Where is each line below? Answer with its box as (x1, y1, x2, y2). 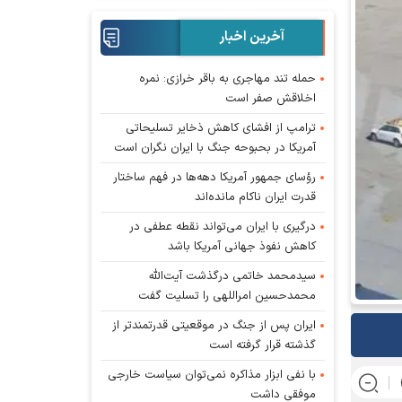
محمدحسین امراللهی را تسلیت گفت (138, 286, 317, 305)
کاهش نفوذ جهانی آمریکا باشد (168, 237, 317, 256)
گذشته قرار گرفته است (209, 336, 317, 354)
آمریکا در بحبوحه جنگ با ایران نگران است (114, 138, 317, 157)
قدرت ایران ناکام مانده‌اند (195, 188, 317, 206)
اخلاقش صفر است (225, 89, 317, 108)
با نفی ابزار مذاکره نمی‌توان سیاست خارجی (108, 365, 317, 384)
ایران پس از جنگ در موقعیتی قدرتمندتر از (112, 316, 317, 335)
